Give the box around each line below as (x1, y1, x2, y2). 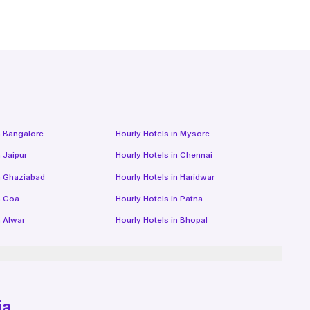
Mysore (179, 128, 210, 138)
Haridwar (179, 172, 215, 182)
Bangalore (2, 128, 44, 138)
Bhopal (179, 215, 208, 226)
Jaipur (2, 150, 27, 161)
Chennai (179, 150, 212, 161)
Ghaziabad (2, 172, 45, 182)
